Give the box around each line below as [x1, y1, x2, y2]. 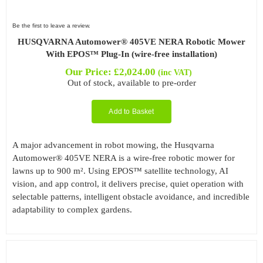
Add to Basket [109, 107, 154, 116]
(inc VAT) [157, 67, 192, 77]
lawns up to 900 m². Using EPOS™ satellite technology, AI [12, 166, 228, 176]
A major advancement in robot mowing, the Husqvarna [12, 140, 214, 150]
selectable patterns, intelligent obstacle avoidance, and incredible [12, 191, 249, 201]
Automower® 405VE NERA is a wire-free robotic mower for [12, 153, 235, 163]
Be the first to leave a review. [12, 22, 90, 29]
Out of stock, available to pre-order [67, 77, 196, 87]
